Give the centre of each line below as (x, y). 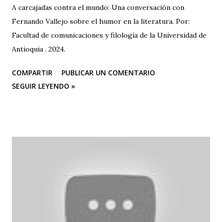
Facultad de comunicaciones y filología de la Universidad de (109, 35)
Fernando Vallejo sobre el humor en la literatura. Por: (101, 21)
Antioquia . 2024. (40, 49)
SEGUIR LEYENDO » (44, 86)
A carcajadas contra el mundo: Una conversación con (98, 7)
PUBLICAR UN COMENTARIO (108, 72)
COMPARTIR (32, 72)
